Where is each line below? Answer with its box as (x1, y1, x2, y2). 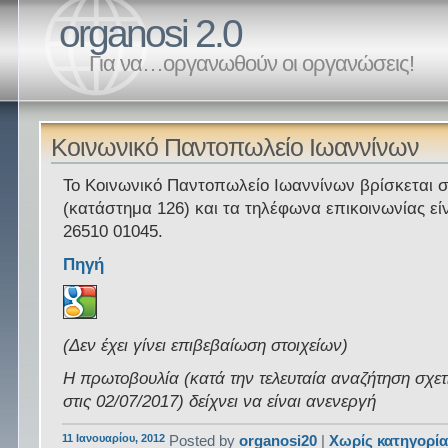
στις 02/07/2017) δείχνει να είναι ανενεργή (63, 391, 377, 411)
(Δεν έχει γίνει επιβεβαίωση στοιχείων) (63, 336, 349, 356)
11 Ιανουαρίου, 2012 (62, 431, 166, 444)
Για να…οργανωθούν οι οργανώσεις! (89, 51, 415, 76)
